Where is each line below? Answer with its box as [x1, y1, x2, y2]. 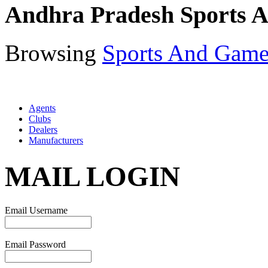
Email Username [5, 205, 68, 216]
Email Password [5, 239, 66, 250]
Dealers [29, 124, 57, 135]
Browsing [5, 40, 102, 66]
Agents [29, 103, 56, 114]
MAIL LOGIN [5, 160, 180, 192]
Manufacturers [29, 135, 83, 146]
